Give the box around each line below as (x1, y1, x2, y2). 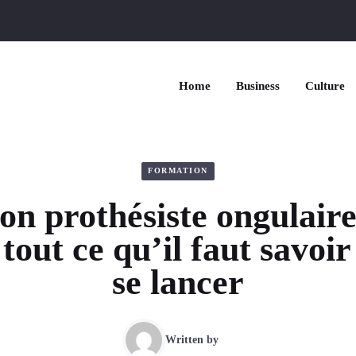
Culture (305, 79, 345, 92)
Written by (164, 334, 219, 346)
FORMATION (148, 166, 208, 176)
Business (236, 79, 280, 92)
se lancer (112, 262, 244, 302)
